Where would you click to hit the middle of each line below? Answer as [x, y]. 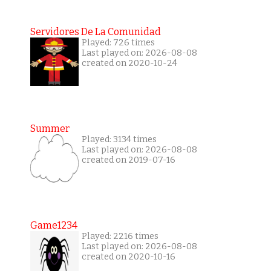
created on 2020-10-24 [129, 64]
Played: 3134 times [119, 140]
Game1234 [54, 226]
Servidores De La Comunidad [95, 32]
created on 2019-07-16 [128, 160]
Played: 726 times [118, 43]
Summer [50, 129]
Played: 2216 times [120, 237]
